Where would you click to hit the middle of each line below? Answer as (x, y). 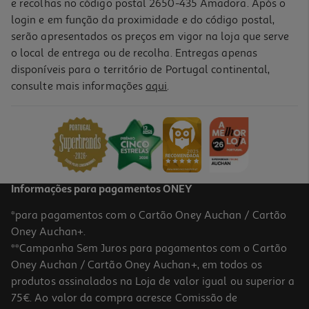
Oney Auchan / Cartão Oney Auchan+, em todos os (137, 265)
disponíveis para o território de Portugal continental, (141, 69)
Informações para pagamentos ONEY (101, 189)
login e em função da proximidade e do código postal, (143, 20)
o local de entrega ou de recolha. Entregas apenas (134, 53)
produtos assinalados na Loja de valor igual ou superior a (153, 281)
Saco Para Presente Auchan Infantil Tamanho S (114, 92)
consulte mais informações (79, 86)
